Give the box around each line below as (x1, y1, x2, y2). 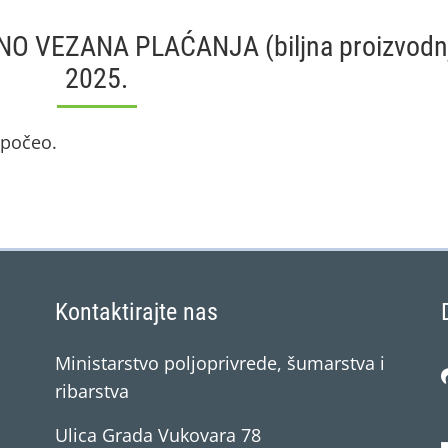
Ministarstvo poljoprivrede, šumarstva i (55, 351, 385, 375)
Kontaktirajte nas (55, 298, 218, 326)
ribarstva (55, 379, 129, 403)
